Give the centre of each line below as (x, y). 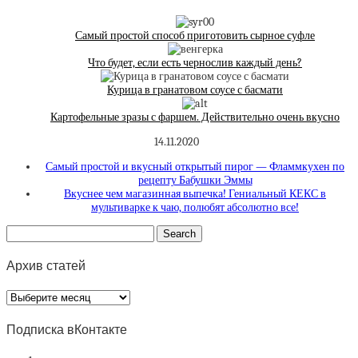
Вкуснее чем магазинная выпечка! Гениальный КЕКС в (195, 193)
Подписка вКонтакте (67, 329)
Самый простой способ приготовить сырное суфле (195, 35)
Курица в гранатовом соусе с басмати (195, 89)
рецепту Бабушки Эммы (195, 180)
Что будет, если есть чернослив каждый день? (195, 62)
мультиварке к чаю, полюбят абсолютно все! (195, 207)
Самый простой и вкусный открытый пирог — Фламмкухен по (195, 166)
